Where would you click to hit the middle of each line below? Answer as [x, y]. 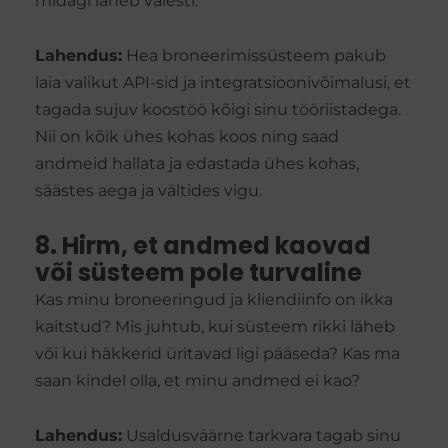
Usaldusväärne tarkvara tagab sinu [261, 436]
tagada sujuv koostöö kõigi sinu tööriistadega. [218, 110]
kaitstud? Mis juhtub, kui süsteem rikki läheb [215, 327]
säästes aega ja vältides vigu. [148, 191]
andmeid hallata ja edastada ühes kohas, [197, 164]
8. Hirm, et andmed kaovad [203, 246]
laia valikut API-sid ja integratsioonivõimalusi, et [223, 83]
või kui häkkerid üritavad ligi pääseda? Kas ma [217, 354]
